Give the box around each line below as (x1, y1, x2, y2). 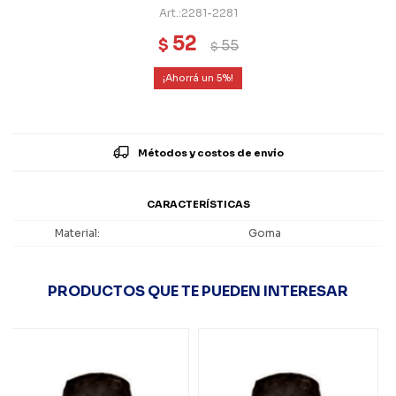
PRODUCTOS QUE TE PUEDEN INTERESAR (48, 282, 348, 301)
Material (55, 226, 97, 240)
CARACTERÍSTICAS (146, 198, 250, 210)
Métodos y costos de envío (137, 147, 284, 159)
